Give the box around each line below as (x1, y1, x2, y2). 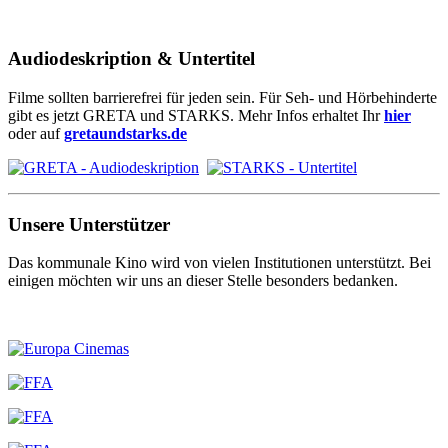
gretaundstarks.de (64, 124, 187, 142)
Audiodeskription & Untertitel (8, 48, 255, 70)
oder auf (8, 124, 64, 142)
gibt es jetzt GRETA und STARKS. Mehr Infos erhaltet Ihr (8, 106, 384, 124)
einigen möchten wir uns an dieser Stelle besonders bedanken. (8, 272, 398, 290)
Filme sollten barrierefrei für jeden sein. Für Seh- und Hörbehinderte (8, 88, 437, 106)
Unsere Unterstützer (8, 213, 170, 235)
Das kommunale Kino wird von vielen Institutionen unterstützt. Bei (8, 254, 431, 272)
